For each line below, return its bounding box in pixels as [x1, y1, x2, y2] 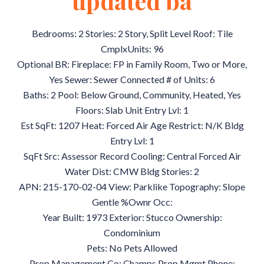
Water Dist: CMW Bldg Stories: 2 [65, 166, 199, 177]
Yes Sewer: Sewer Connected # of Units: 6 [49, 74, 215, 85]
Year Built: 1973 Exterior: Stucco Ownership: [42, 212, 222, 223]
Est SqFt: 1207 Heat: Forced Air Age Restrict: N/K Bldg [20, 120, 244, 131]
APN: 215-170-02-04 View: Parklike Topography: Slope [19, 181, 245, 192]
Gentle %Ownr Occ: [91, 196, 173, 207]
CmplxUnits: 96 [100, 43, 164, 54]
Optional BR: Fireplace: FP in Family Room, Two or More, [17, 58, 247, 70]
